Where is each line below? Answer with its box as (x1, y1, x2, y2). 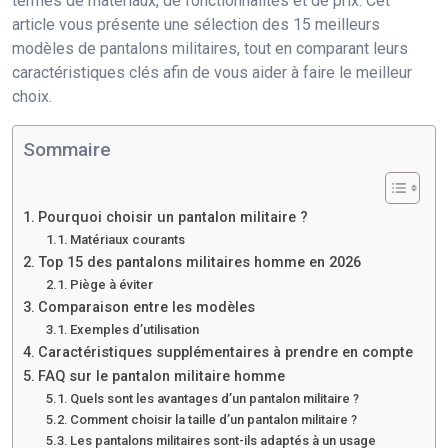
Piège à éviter (70, 276, 154, 292)
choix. (12, 86, 52, 106)
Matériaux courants (70, 231, 186, 247)
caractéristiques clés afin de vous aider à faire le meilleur (12, 62, 412, 82)
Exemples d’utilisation (70, 321, 200, 337)
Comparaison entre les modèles (37, 298, 255, 316)
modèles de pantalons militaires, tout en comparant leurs (12, 38, 408, 58)
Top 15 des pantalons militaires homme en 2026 (37, 253, 361, 271)
